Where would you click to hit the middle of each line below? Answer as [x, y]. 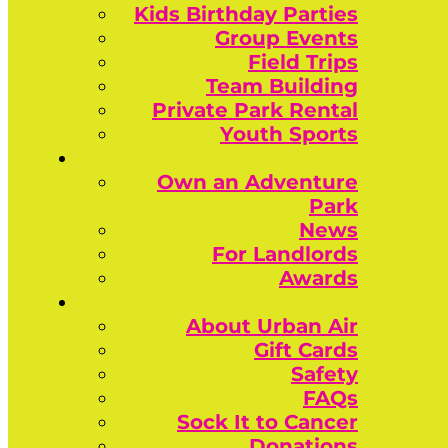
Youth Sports [289, 134]
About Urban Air [272, 326]
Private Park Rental [255, 110]
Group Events [286, 38]
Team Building [282, 86]
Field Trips [303, 62]
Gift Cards [306, 350]
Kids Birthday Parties [246, 14]
